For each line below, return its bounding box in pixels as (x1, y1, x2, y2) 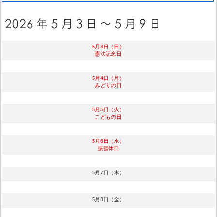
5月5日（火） (92, 107, 125, 112)
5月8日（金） (92, 196, 125, 202)
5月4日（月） (92, 75, 125, 81)
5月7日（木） (92, 170, 125, 175)
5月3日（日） (92, 44, 125, 49)
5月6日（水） (92, 138, 125, 144)
